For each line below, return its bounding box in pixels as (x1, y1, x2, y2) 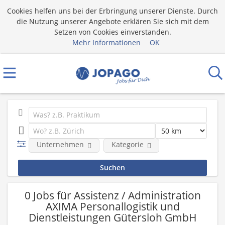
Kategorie (111, 140, 144, 149)
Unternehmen (36, 140, 84, 149)
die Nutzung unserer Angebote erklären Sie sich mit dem (16, 16, 209, 26)
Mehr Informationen (72, 37, 141, 47)
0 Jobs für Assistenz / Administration (24, 188, 201, 202)
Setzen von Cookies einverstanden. (54, 27, 171, 37)
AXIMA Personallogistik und (45, 199, 180, 213)
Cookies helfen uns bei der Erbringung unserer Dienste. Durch (7, 6, 218, 16)
